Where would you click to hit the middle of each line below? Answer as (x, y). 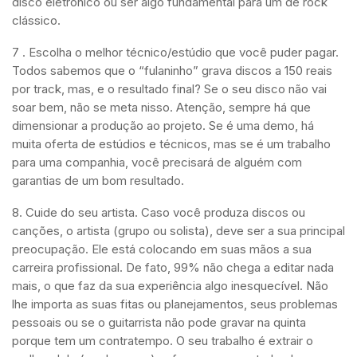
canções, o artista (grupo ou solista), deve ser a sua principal (178, 231)
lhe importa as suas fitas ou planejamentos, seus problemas (175, 304)
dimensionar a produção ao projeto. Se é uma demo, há (163, 126)
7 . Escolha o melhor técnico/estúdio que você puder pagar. (175, 53)
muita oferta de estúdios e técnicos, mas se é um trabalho (171, 144)
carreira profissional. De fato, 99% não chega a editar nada (173, 268)
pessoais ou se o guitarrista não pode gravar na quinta (159, 323)
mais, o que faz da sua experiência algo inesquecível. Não (170, 286)
